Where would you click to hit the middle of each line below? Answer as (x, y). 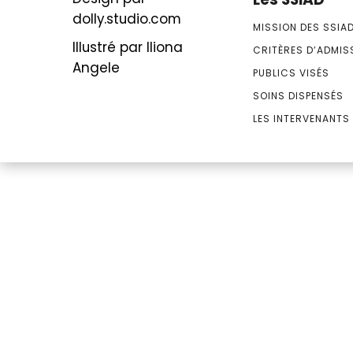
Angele (97, 68)
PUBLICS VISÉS (292, 73)
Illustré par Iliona (128, 47)
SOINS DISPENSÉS (299, 96)
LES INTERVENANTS (302, 119)
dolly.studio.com (127, 19)
